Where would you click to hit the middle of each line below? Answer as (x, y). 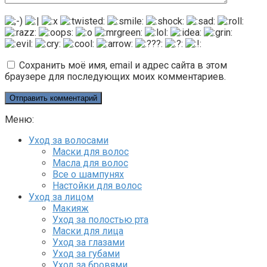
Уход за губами (86, 253)
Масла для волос (90, 163)
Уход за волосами (69, 140)
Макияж (71, 208)
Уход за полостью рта (100, 219)
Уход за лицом (61, 197)
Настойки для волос (97, 185)
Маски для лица (88, 231)
